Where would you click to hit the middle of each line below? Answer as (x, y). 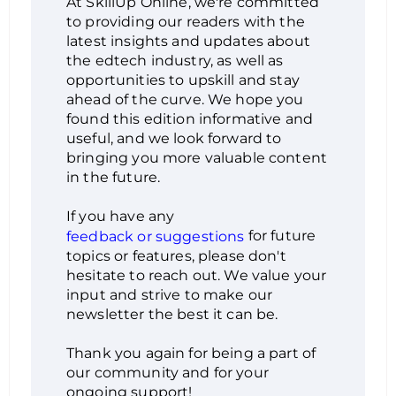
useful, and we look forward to (174, 138)
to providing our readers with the (186, 22)
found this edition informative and (190, 119)
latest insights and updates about (188, 41)
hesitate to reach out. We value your (197, 275)
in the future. (114, 177)
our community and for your (168, 372)
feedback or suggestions (156, 236)
